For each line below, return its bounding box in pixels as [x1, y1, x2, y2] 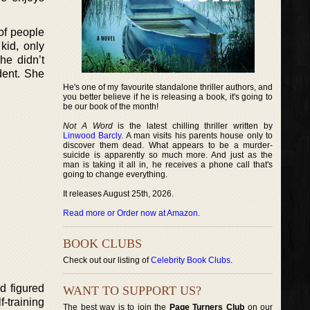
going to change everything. [63, 170, 167, 179]
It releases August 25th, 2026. [63, 189, 174, 199]
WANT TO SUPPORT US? [63, 284, 201, 298]
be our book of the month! [63, 102, 158, 111]
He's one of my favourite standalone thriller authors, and [63, 82, 273, 92]
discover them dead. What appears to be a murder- [63, 140, 273, 150]
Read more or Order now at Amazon [63, 208, 198, 218]
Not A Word [63, 121, 113, 131]
